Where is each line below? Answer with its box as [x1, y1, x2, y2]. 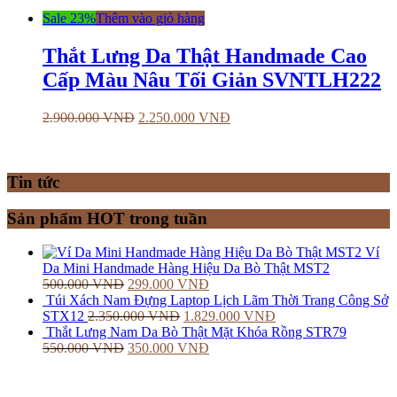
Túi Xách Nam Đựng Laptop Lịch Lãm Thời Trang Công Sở [46, 292, 388, 308]
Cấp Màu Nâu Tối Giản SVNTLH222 [43, 68, 381, 92]
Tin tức [7, 172, 59, 191]
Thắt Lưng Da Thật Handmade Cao [43, 44, 367, 68]
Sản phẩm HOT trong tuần [7, 208, 207, 228]
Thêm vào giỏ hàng [96, 11, 205, 27]
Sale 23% [43, 11, 96, 27]
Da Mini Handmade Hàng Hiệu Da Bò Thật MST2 [43, 261, 330, 276]
